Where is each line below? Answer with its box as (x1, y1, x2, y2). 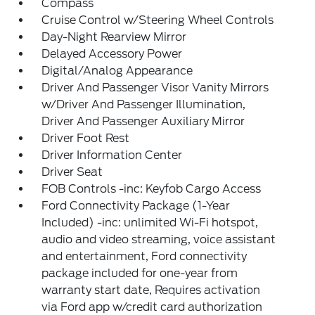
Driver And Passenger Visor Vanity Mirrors (41, 81, 269, 94)
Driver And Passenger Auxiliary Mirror (41, 115, 245, 128)
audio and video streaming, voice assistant (41, 233, 276, 246)
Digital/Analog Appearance (41, 64, 193, 77)
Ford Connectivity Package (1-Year (41, 199, 231, 212)
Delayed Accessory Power (41, 47, 183, 60)
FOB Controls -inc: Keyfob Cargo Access (41, 182, 262, 195)
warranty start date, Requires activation (41, 283, 261, 297)
